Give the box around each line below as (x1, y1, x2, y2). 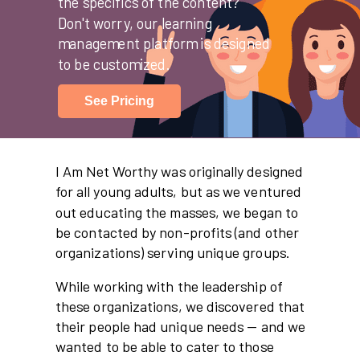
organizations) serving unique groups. (55, 243, 293, 262)
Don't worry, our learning (58, 14, 212, 32)
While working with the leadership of (55, 276, 283, 295)
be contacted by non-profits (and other (55, 223, 299, 241)
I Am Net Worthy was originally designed (55, 162, 304, 181)
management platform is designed (58, 34, 271, 53)
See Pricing (84, 94, 154, 108)
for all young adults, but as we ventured (55, 182, 302, 201)
